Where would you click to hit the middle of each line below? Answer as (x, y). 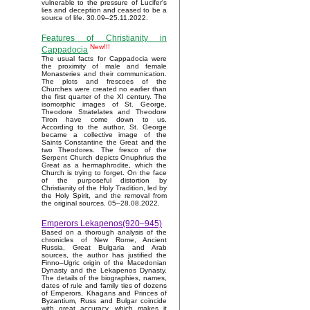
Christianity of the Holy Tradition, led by (104, 188)
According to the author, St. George (104, 127)
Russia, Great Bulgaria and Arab (104, 248)
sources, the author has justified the (104, 255)
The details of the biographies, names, (104, 278)
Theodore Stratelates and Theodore (104, 112)
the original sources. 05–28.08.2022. (101, 203)
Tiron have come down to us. (104, 120)
